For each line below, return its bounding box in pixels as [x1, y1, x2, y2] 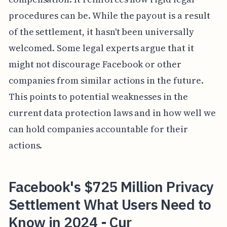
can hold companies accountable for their [8, 122, 188, 135]
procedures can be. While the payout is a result [8, 9, 210, 22]
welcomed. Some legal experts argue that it [8, 41, 194, 54]
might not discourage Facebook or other [8, 57, 181, 70]
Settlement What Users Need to [8, 195, 211, 214]
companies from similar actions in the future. [8, 73, 204, 87]
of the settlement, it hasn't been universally [8, 25, 194, 38]
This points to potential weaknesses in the [8, 90, 188, 103]
